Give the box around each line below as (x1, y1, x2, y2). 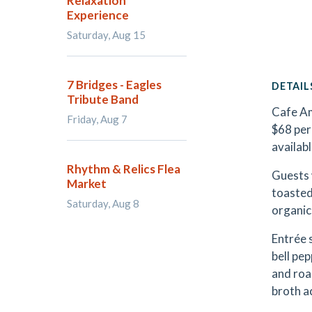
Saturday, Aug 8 (67, 197, 139, 210)
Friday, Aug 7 (67, 113, 127, 125)
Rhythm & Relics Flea (67, 162, 180, 176)
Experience (67, 8, 129, 22)
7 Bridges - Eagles (67, 77, 162, 92)
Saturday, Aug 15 (67, 29, 146, 41)
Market (67, 176, 107, 191)
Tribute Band (67, 92, 139, 107)
